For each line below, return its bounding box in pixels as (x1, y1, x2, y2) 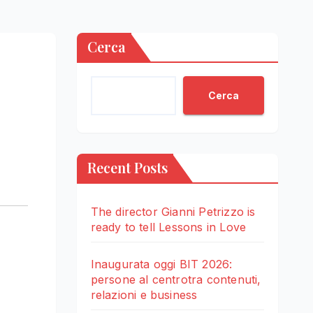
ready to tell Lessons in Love (90, 220, 247, 235)
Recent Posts (87, 158, 168, 177)
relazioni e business (90, 288, 198, 303)
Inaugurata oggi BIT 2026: (90, 257, 233, 272)
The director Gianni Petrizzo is (90, 205, 256, 219)
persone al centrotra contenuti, (90, 272, 261, 287)
